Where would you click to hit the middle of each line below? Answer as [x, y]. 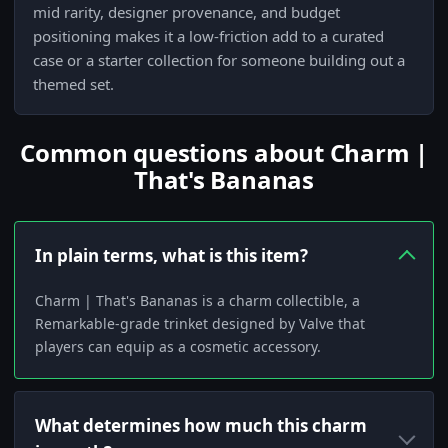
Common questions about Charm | [224, 153]
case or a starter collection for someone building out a [219, 60]
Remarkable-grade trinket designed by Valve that [200, 324]
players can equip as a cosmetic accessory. [178, 347]
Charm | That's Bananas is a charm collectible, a [197, 301]
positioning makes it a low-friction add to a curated [208, 36]
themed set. [73, 84]
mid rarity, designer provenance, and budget [186, 12]
